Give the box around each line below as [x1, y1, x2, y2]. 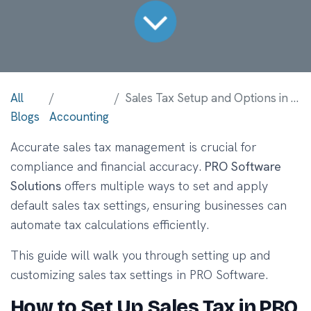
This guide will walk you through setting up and [10, 246, 270, 263]
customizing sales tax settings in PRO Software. [10, 266, 268, 283]
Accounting [49, 108, 110, 124]
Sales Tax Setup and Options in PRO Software [125, 90, 292, 106]
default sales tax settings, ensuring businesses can [10, 196, 287, 213]
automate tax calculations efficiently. [10, 216, 209, 233]
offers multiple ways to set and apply [61, 177, 268, 194]
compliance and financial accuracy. [10, 158, 205, 174]
